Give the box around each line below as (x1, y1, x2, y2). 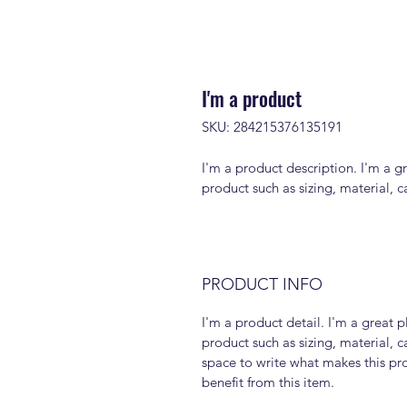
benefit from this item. (202, 373, 334, 391)
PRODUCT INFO (202, 274, 323, 294)
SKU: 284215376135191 (202, 118, 342, 135)
